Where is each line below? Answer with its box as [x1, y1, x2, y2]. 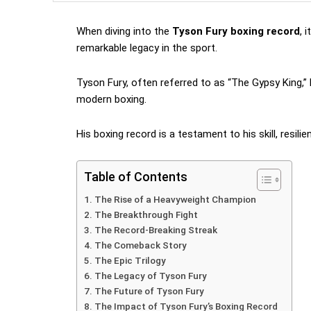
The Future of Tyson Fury [94, 285, 204, 297]
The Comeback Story [94, 239, 187, 251]
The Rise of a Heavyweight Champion [94, 194, 256, 205]
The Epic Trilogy [94, 255, 166, 267]
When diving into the [76, 25, 172, 38]
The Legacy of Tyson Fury [94, 270, 207, 282]
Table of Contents [84, 169, 187, 185]
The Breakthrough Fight [94, 209, 198, 221]
